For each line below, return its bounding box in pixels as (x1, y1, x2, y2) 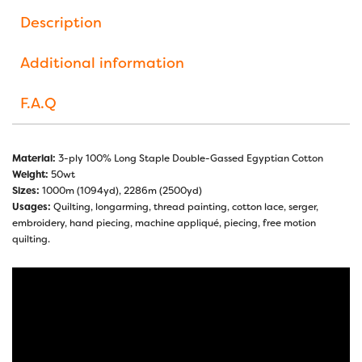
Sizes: (12, 183, 40, 197)
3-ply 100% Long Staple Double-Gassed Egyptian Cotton (56, 151, 323, 165)
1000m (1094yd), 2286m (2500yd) (40, 183, 202, 197)
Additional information (20, 53, 184, 73)
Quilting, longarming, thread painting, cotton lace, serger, (51, 200, 318, 213)
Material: (12, 151, 56, 165)
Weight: (12, 167, 48, 181)
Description (20, 12, 102, 32)
